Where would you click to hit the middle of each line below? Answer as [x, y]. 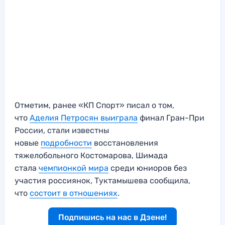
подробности [66, 143]
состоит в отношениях [74, 193]
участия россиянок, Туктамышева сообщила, [102, 181]
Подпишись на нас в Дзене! [113, 217]
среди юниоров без [148, 168]
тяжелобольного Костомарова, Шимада [91, 156]
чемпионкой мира [74, 168]
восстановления [125, 143]
